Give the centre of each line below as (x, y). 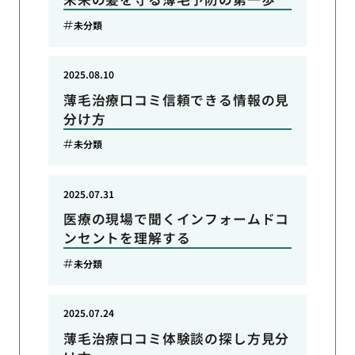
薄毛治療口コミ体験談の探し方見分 (176, 339)
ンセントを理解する (127, 238)
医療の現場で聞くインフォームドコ (176, 219)
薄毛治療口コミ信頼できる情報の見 (176, 99)
